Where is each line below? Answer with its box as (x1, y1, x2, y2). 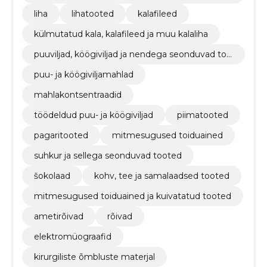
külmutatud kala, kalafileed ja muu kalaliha (33, 29, 208, 39)
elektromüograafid (33, 231, 111, 242)
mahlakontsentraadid (33, 89, 122, 100)
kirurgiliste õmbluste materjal (33, 252, 155, 262)
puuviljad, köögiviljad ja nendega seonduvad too (33, 49, 232, 60)
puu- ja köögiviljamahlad (33, 69, 133, 80)
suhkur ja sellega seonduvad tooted (33, 150, 182, 161)
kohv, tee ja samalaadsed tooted (94, 170, 229, 181)
